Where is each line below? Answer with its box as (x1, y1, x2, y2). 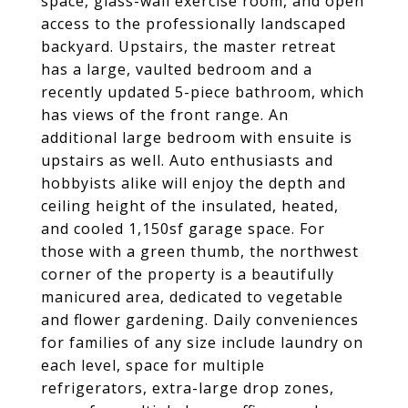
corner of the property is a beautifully (41, 264, 334, 284)
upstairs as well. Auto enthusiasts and (41, 150, 333, 170)
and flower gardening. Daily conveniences (41, 310, 359, 330)
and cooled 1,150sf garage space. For (41, 219, 325, 239)
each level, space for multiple (41, 355, 265, 375)
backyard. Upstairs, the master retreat (41, 36, 336, 56)
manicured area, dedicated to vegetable (41, 287, 343, 307)
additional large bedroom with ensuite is (41, 127, 352, 148)
